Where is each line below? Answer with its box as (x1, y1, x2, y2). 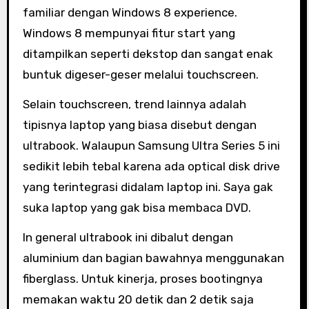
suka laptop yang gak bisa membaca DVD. (22, 200, 251, 215)
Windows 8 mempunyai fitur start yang (22, 26, 235, 41)
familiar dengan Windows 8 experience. (22, 6, 237, 20)
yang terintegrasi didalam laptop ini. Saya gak (22, 179, 273, 194)
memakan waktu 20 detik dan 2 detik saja (22, 292, 254, 306)
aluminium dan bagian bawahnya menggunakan (22, 250, 284, 265)
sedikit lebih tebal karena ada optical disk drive (22, 159, 280, 173)
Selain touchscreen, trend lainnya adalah (22, 97, 246, 111)
